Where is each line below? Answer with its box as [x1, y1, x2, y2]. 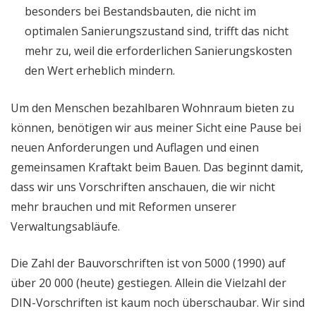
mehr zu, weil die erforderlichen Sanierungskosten [25, 42, 292, 59]
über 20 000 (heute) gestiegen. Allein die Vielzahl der [11, 274, 286, 291]
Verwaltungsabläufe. [11, 218, 120, 234]
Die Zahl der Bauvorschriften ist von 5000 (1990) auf [11, 255, 286, 271]
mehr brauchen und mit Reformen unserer [11, 198, 236, 214]
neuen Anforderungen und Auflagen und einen [11, 139, 259, 155]
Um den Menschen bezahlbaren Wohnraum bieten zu [11, 99, 294, 116]
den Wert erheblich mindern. [25, 62, 175, 78]
